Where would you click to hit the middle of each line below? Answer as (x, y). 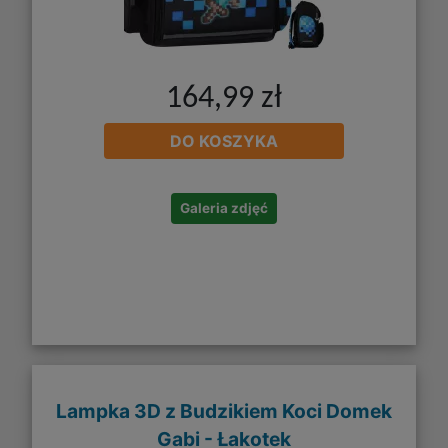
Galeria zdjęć (224, 207)
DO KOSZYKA (224, 140)
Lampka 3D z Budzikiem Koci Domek (224, 411)
